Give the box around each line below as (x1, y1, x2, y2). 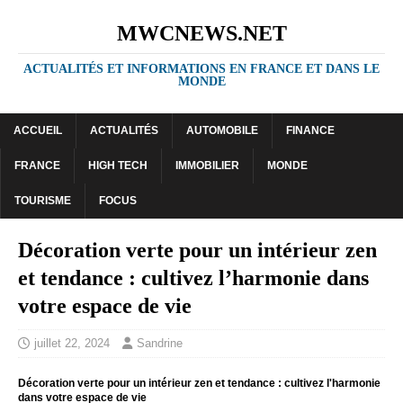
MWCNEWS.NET (116, 22, 287, 45)
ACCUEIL (13, 124, 62, 137)
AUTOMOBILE (186, 124, 258, 137)
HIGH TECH (88, 159, 148, 172)
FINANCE (286, 124, 335, 137)
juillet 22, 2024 (34, 336, 110, 350)
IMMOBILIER (175, 159, 239, 172)
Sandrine (137, 336, 183, 350)
